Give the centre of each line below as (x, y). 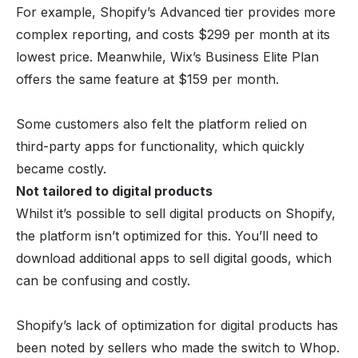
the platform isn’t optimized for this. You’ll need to (167, 235)
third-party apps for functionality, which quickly (160, 146)
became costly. (65, 168)
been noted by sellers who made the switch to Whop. (178, 347)
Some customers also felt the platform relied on (161, 123)
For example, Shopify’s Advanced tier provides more (176, 12)
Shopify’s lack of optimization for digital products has (177, 325)
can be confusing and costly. (103, 280)
